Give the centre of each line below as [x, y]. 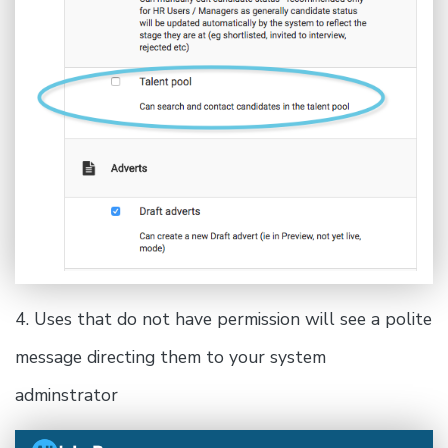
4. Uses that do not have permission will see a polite [223, 318]
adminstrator [66, 394]
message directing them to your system [170, 356]
